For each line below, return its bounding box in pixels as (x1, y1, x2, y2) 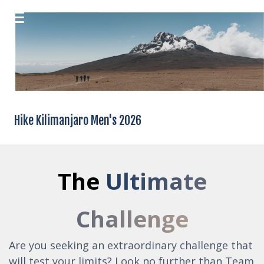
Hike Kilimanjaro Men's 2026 (14, 113, 141, 128)
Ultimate (105, 165, 207, 196)
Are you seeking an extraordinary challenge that (9, 237, 253, 252)
